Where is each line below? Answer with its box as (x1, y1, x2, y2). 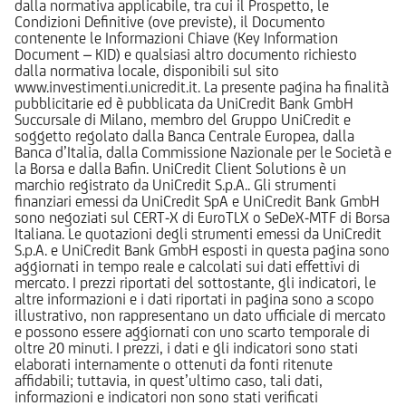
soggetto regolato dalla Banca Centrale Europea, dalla (14, 126, 354, 145)
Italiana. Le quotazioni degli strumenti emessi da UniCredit (14, 224, 382, 243)
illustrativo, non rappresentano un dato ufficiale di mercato (14, 305, 386, 324)
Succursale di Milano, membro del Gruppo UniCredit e (14, 110, 351, 129)
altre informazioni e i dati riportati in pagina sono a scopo (14, 289, 374, 308)
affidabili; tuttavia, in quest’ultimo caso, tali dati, (14, 371, 323, 390)
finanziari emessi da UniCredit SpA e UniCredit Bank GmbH (14, 191, 380, 210)
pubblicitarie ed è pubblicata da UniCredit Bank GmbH (14, 93, 353, 112)
